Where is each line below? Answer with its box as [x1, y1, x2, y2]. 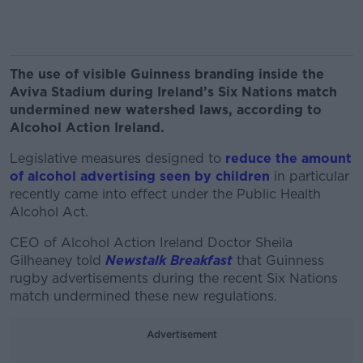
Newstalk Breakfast [101, 253, 233, 268]
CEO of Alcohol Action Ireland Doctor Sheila [10, 235, 293, 250]
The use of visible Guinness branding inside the [10, 66, 324, 82]
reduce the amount [221, 151, 352, 166]
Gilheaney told [10, 253, 101, 268]
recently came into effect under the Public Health [10, 186, 321, 202]
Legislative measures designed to [10, 151, 221, 166]
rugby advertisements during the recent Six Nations [10, 271, 338, 286]
